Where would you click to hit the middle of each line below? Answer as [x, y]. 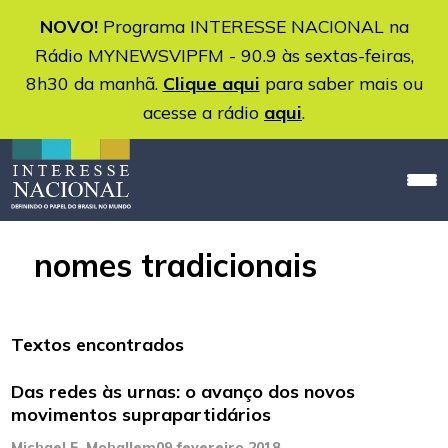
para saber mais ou [341, 83]
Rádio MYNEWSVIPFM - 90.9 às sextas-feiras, [224, 55]
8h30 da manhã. [94, 83]
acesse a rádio [203, 112]
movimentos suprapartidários [141, 415]
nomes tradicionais [175, 265]
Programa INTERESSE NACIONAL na [253, 26]
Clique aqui [211, 83]
